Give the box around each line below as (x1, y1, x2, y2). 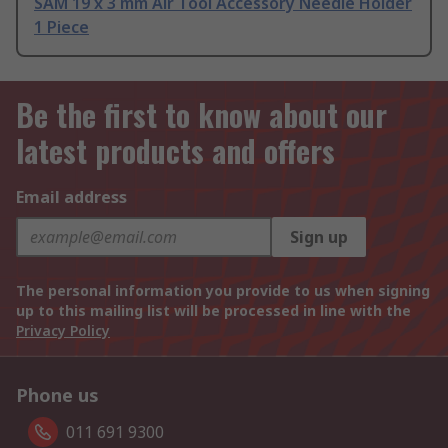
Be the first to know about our (16, 92, 387, 138)
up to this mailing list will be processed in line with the (16, 301, 411, 321)
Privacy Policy (16, 321, 110, 341)
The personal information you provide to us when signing (16, 281, 430, 301)
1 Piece (34, 16, 89, 39)
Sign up (290, 226, 348, 249)
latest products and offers (16, 128, 335, 174)
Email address (16, 186, 127, 209)
